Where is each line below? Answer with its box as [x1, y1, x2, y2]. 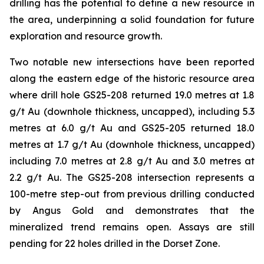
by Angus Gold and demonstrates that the [9, 204, 255, 216]
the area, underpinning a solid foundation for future [9, 14, 255, 25]
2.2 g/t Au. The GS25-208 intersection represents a [9, 171, 255, 183]
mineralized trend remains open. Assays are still [9, 221, 255, 233]
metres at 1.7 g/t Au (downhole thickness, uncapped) [9, 138, 255, 150]
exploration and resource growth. [9, 30, 162, 42]
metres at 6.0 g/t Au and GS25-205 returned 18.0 [9, 122, 255, 134]
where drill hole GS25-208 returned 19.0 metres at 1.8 [9, 89, 255, 101]
